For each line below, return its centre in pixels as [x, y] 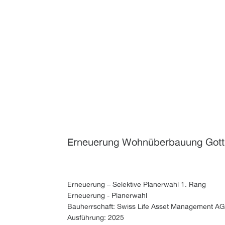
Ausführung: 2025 [96, 217]
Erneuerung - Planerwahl [107, 195]
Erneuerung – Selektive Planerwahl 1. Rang [137, 184]
